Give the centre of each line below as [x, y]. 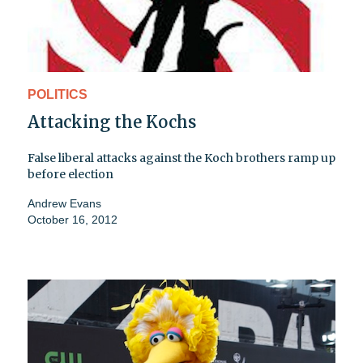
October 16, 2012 [73, 219]
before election [70, 174]
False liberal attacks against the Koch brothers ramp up [181, 158]
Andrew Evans [64, 203]
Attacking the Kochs [112, 122]
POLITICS [58, 94]
